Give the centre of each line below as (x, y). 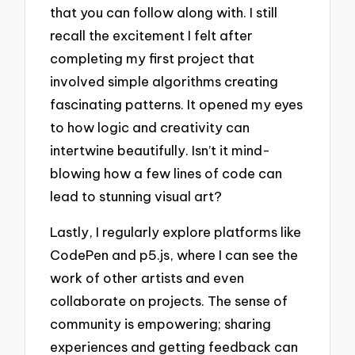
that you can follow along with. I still (164, 13)
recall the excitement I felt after (152, 36)
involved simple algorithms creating (164, 82)
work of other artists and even (147, 277)
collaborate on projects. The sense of (169, 300)
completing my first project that (153, 59)
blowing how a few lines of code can (166, 174)
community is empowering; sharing (161, 323)
